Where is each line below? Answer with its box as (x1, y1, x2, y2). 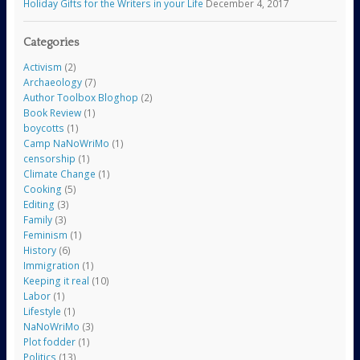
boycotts (22, 121, 64, 136)
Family (22, 213, 52, 227)
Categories (22, 36, 79, 50)
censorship (22, 152, 76, 166)
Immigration (22, 259, 80, 273)
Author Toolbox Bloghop (22, 91, 138, 105)
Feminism (22, 228, 67, 243)
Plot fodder (22, 335, 76, 350)
